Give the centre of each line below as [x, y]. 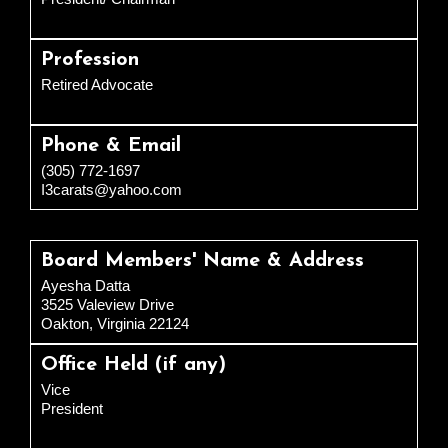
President [72, 409]
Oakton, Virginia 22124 [115, 324]
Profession [90, 60]
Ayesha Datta [85, 286]
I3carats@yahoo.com [111, 190]
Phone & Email [111, 146]
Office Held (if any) [133, 365]
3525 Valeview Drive [107, 305]
